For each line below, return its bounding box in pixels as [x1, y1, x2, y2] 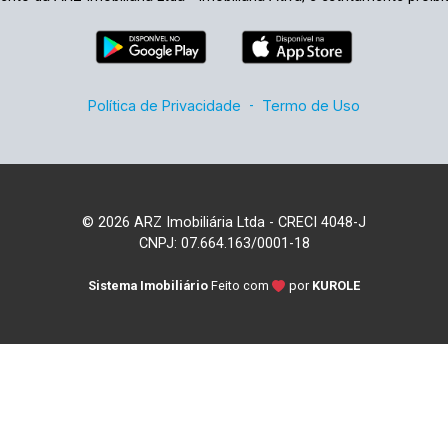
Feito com [211, 278, 272, 293]
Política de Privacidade [88, 97, 241, 114]
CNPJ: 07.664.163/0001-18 [138, 235, 310, 252]
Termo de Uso [262, 97, 360, 114]
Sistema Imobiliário [88, 278, 208, 293]
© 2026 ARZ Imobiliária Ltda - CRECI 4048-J [82, 214, 366, 231]
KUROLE [312, 278, 360, 293]
